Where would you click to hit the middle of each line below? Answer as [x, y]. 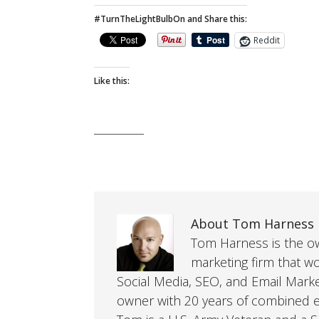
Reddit [267, 40]
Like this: [112, 81]
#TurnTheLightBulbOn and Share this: [171, 19]
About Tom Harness [252, 224]
